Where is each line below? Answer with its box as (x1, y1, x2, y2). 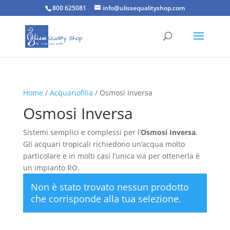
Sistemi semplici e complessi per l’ (23, 127, 141, 137)
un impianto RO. (23, 163, 80, 172)
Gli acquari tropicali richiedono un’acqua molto (23, 139, 185, 149)
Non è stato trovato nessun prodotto (30, 181, 189, 193)
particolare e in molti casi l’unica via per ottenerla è (23, 151, 200, 161)
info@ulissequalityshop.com (102, 4, 185, 12)
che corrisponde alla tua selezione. (30, 193, 181, 205)
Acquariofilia (49, 88, 93, 98)
